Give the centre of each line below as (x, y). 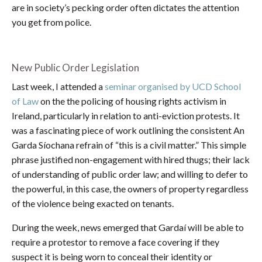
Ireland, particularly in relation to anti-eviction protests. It (126, 116)
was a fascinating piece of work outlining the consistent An (128, 130)
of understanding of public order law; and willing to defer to (130, 174)
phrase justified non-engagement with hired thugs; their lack (131, 160)
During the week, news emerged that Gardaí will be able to (128, 227)
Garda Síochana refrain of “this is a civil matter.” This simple (129, 145)
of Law (25, 101)
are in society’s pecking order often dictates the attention (125, 8)
